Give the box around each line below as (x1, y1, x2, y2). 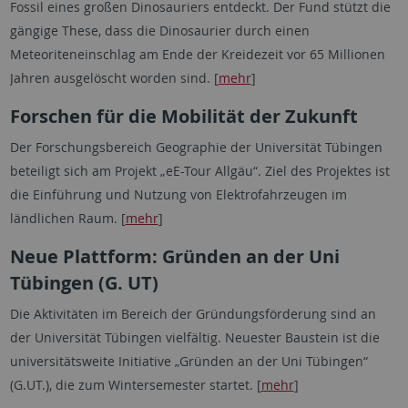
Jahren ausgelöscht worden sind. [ (9, 69, 219, 87)
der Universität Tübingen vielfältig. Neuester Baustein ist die (9, 329, 380, 346)
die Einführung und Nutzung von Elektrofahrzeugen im (9, 186, 347, 203)
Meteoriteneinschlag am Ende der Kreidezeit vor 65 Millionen (9, 46, 385, 63)
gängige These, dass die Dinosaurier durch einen (9, 22, 310, 39)
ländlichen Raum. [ (9, 209, 126, 227)
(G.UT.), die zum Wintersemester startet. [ (9, 376, 261, 393)
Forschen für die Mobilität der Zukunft (9, 104, 358, 128)
